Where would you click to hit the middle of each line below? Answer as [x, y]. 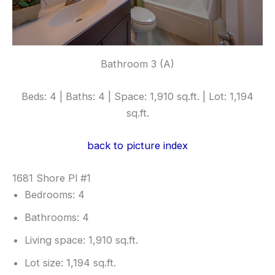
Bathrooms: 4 [57, 218]
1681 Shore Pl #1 [52, 178]
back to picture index [137, 146]
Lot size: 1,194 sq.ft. [70, 263]
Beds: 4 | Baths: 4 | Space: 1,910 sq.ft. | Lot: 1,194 [137, 96]
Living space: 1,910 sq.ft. [81, 240]
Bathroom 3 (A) [137, 64]
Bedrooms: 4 [55, 195]
